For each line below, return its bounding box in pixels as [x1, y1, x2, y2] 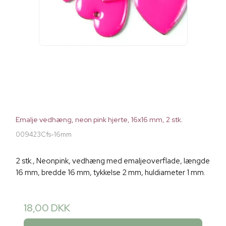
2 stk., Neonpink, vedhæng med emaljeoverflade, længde [16, 155, 210, 166]
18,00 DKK [24, 201, 70, 214]
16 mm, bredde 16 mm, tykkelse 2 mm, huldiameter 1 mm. [16, 167, 205, 178]
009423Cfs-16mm [16, 130, 72, 139]
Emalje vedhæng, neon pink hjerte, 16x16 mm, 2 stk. [16, 115, 183, 124]
